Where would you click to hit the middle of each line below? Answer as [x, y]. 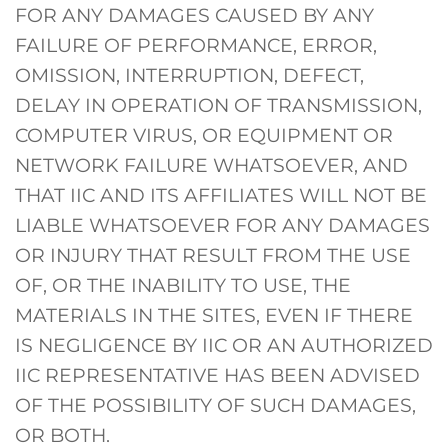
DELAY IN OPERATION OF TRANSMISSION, [218, 104]
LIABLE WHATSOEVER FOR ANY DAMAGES [222, 224]
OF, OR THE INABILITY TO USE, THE [183, 284]
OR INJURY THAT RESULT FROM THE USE [213, 254]
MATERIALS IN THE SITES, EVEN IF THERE [214, 314]
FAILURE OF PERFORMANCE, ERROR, [196, 44]
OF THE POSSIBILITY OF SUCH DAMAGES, [215, 404]
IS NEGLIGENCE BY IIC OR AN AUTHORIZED [224, 344]
